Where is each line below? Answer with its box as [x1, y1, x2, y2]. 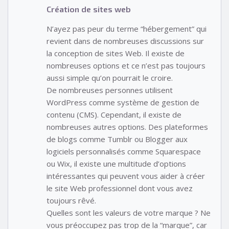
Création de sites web [47, 4, 131, 14]
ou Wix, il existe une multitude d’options [47, 158, 186, 169]
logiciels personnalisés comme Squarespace [47, 146, 201, 156]
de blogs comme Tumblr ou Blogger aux [47, 133, 188, 144]
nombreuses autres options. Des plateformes [47, 121, 208, 132]
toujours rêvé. [47, 195, 96, 205]
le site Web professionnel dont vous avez [47, 182, 193, 193]
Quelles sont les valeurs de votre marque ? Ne [47, 207, 211, 218]
